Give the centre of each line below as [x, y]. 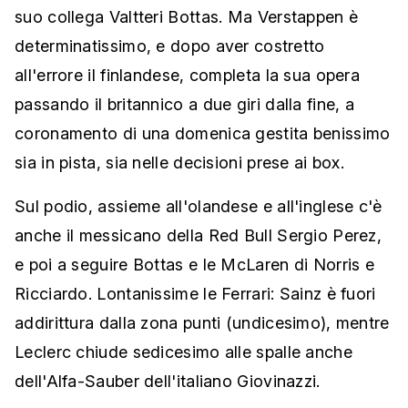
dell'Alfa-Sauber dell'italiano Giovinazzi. [168, 382]
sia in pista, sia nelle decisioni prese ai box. [180, 163]
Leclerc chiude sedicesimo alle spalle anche [184, 352]
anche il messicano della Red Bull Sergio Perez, [199, 236]
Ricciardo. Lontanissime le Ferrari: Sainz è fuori [195, 294]
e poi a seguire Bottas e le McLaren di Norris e [195, 265]
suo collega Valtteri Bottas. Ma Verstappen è [187, 17]
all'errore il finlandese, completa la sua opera [188, 76]
